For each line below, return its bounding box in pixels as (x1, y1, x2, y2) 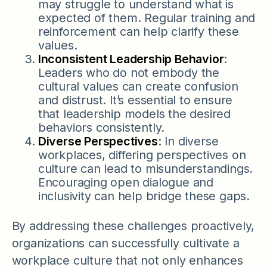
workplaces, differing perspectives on (38, 148, 246, 163)
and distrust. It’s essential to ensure (38, 93, 233, 108)
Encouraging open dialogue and (38, 175, 214, 190)
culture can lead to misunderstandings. (38, 162, 253, 176)
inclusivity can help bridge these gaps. (38, 189, 250, 204)
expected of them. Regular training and (38, 11, 256, 26)
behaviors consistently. (38, 120, 165, 135)
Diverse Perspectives (38, 134, 158, 149)
